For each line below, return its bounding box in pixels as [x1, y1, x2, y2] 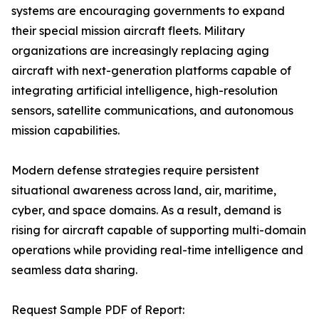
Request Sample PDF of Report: [11, 303, 184, 317]
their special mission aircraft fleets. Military [11, 23, 245, 38]
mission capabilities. [11, 123, 120, 137]
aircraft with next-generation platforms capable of [11, 63, 291, 78]
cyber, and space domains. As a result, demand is [11, 203, 281, 217]
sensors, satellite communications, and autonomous [11, 103, 293, 117]
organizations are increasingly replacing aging [11, 43, 269, 58]
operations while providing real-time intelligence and [11, 243, 303, 257]
